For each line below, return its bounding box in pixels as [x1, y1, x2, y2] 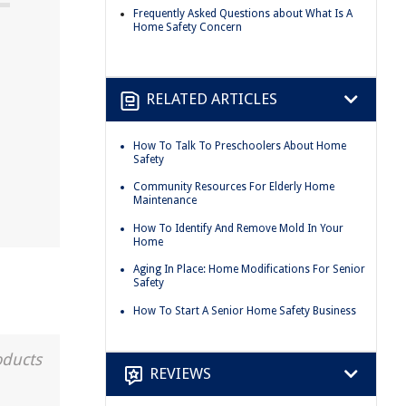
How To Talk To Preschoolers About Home [133, 139, 346, 152]
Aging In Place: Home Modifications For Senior [133, 263, 365, 276]
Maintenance [133, 194, 197, 208]
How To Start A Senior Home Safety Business [133, 304, 356, 317]
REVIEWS [150, 364, 211, 383]
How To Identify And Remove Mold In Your [133, 221, 343, 235]
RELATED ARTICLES [146, 90, 277, 109]
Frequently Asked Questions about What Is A [133, 6, 353, 20]
